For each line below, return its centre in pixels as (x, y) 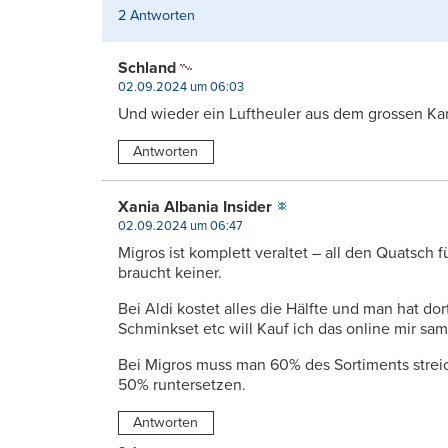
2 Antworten (156, 15)
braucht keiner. (170, 272)
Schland (147, 67)
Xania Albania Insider (195, 206)
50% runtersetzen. (182, 384)
